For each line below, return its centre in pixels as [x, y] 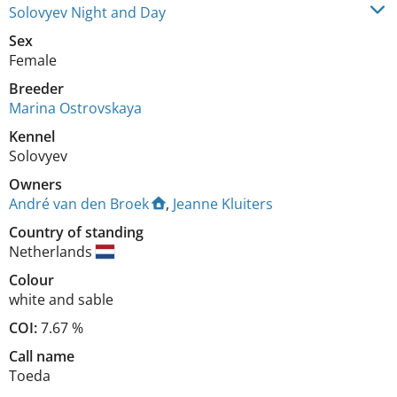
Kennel [32, 136]
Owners [35, 184]
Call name [42, 356]
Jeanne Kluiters [223, 203]
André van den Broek [79, 203]
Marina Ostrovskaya [75, 108]
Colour [31, 280]
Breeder [36, 88]
